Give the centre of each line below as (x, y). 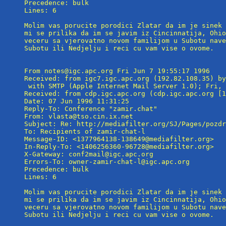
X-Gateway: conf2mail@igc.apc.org (89, 154)
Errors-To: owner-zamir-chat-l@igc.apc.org (107, 161)
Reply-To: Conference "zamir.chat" (93, 108)
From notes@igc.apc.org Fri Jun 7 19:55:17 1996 (117, 71)
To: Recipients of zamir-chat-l (87, 131)
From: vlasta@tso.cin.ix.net (79, 116)
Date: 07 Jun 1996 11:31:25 (77, 101)
